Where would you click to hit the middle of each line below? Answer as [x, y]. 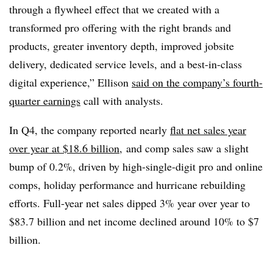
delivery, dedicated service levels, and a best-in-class [126, 64]
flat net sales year [208, 129]
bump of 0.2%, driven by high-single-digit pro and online [136, 166]
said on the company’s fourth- [197, 82]
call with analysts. [122, 100]
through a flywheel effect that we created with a [114, 9]
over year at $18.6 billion [64, 148]
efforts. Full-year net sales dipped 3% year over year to [129, 203]
